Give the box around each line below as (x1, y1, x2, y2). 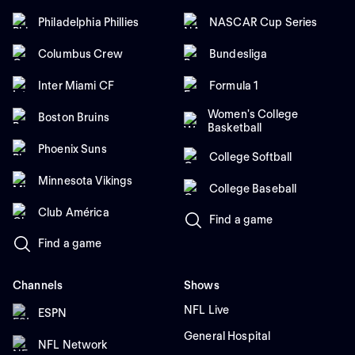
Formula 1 (209, 78, 259, 92)
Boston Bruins (38, 110, 109, 124)
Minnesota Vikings (38, 174, 133, 187)
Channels (13, 279, 63, 292)
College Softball (209, 150, 292, 163)
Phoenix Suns (38, 142, 107, 155)
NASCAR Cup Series (209, 15, 318, 29)
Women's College (207, 108, 299, 120)
